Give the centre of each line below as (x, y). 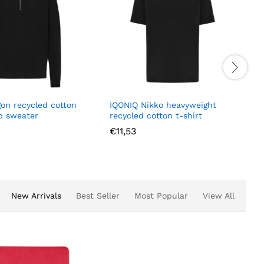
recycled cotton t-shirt (156, 115)
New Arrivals (36, 195)
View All (219, 195)
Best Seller (98, 195)
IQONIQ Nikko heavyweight (163, 105)
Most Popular (161, 195)
